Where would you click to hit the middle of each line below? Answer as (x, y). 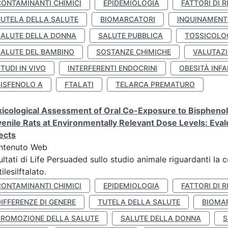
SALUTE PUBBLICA (131, 35)
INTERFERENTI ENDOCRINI (112, 68)
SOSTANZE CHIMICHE (134, 52)
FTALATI (79, 84)
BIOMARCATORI (128, 19)
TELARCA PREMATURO (155, 84)
